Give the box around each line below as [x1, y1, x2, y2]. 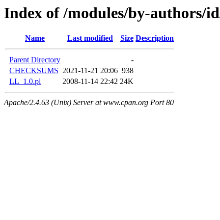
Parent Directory [9, 55, 60, 64]
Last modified [67, 34, 113, 43]
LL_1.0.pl [9, 77, 41, 86]
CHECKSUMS [9, 66, 58, 75]
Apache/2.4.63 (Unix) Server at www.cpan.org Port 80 [4, 98, 174, 107]
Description [136, 34, 174, 43]
